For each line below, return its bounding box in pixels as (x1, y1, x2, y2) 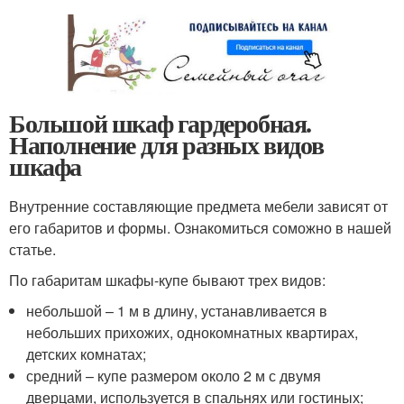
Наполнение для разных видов (9, 125, 324, 163)
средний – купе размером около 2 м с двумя (26, 364, 322, 386)
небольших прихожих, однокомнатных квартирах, (26, 321, 359, 343)
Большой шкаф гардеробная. (9, 104, 312, 142)
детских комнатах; (26, 343, 147, 364)
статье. (9, 238, 56, 260)
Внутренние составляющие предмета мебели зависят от (9, 195, 388, 216)
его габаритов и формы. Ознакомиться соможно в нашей (9, 216, 391, 238)
